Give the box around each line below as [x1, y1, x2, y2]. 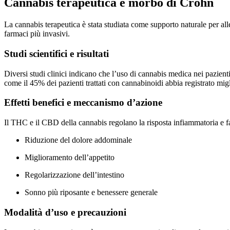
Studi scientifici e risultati [4, 48, 109, 59]
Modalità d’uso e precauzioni [4, 206, 126, 218]
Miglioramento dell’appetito [25, 153, 114, 162]
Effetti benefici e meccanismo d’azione [4, 97, 162, 108]
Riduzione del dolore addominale [25, 136, 132, 145]
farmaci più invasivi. [4, 29, 70, 39]
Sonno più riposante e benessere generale [25, 188, 158, 197]
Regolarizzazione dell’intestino [25, 170, 124, 180]
